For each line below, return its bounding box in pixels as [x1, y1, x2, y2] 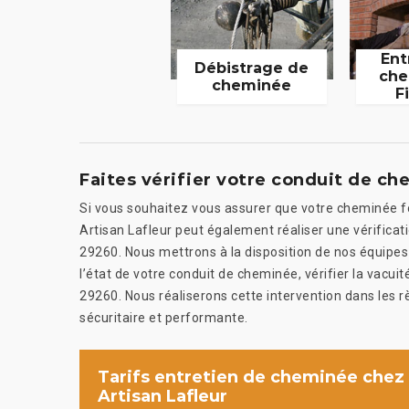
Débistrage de [194, 58, 309, 77]
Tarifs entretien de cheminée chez [98, 366, 404, 387]
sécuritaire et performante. [79, 309, 248, 325]
